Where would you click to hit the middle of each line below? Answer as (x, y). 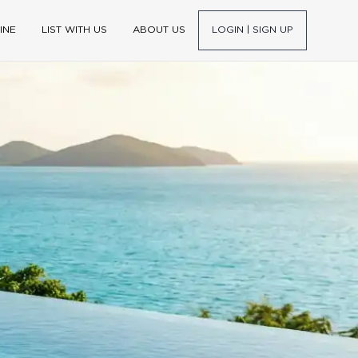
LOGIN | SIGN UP (253, 30)
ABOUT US (159, 30)
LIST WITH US (74, 30)
